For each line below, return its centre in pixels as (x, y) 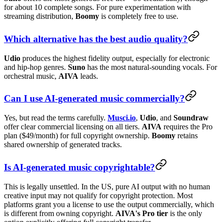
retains (187, 136)
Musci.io (122, 118)
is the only (185, 213)
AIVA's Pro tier (142, 213)
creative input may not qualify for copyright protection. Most (98, 195)
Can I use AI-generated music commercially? (94, 99)
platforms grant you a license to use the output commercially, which (109, 204)
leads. (88, 76)
